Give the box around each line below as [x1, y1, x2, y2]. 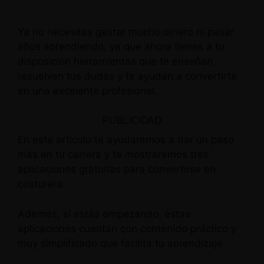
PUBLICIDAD [103, 114, 161, 126]
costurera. [18, 178, 65, 190]
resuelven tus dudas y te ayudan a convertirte [18, 70, 237, 82]
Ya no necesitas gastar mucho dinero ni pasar [18, 25, 234, 38]
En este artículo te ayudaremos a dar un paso [18, 134, 234, 146]
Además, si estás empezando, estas [18, 207, 190, 220]
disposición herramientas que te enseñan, [18, 55, 216, 67]
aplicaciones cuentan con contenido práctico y [18, 222, 236, 235]
